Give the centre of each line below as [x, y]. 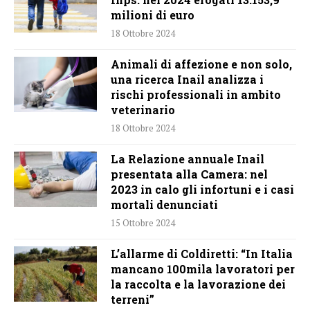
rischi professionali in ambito [196, 94]
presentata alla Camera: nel [189, 174]
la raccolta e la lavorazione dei [198, 284]
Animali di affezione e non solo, [201, 64]
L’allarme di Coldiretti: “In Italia [202, 253]
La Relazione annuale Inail [188, 158]
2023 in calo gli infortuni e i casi [202, 189]
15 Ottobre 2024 [143, 222]
